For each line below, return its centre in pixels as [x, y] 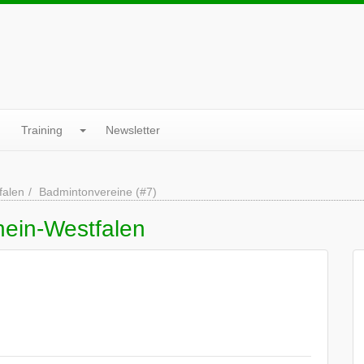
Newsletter [133, 130]
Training [42, 130]
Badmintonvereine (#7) [98, 192]
